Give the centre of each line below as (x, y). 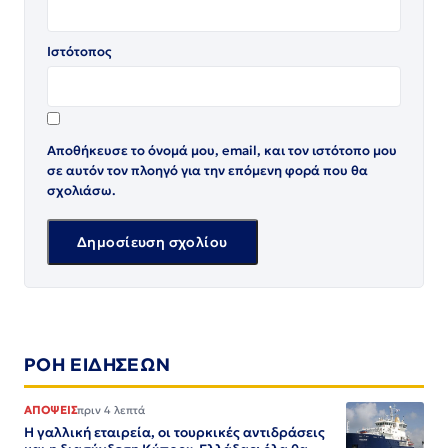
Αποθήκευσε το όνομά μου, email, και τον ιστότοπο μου (222, 150)
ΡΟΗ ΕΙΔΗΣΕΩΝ (97, 363)
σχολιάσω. (81, 190)
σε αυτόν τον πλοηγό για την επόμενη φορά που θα (207, 170)
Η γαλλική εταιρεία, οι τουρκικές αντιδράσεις (174, 432)
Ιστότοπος (79, 51)
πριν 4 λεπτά (111, 409)
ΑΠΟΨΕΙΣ (51, 409)
